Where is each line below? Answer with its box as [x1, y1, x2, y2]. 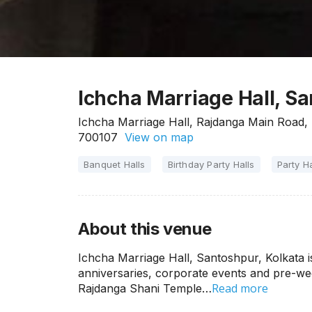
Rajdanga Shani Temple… [78, 281, 212, 295]
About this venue [78, 219, 212, 239]
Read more [212, 281, 268, 296]
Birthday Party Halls [167, 159, 255, 170]
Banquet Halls [84, 159, 146, 170]
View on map [118, 130, 194, 144]
